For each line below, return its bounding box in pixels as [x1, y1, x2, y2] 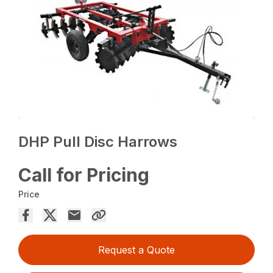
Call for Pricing [18, 164, 150, 186]
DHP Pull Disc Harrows [18, 133, 178, 151]
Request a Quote [98, 244, 175, 257]
